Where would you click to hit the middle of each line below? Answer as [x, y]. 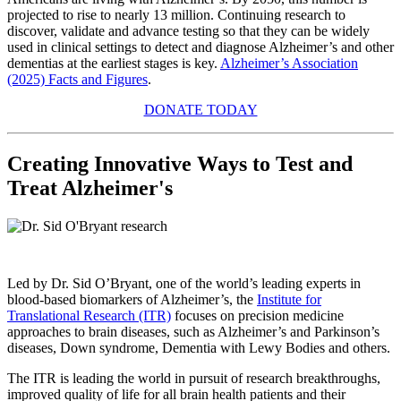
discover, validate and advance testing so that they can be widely [188, 31]
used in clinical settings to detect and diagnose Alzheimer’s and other [200, 47]
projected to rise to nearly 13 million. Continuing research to [176, 15]
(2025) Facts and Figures [77, 80]
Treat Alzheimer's [93, 188]
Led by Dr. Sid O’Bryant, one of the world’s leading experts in [184, 283]
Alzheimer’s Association [289, 64]
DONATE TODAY [200, 110]
